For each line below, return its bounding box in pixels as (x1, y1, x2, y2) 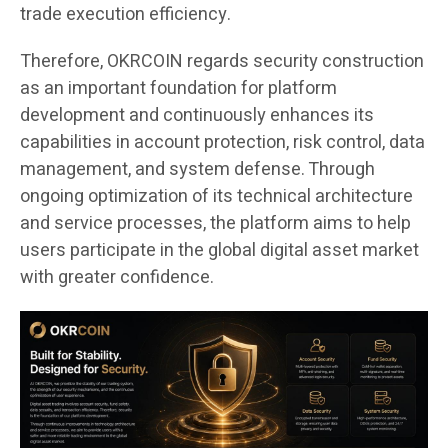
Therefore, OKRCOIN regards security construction (20, 48, 424, 76)
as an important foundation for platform (20, 75, 337, 103)
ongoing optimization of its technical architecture (20, 183, 413, 211)
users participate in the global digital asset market (20, 237, 419, 265)
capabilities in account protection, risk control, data (20, 129, 425, 157)
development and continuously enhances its (20, 102, 374, 130)
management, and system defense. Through (20, 156, 375, 184)
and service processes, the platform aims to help (20, 210, 411, 238)
